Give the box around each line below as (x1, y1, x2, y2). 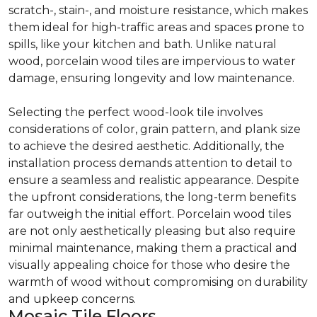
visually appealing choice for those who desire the (8, 258, 290, 272)
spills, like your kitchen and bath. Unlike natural (8, 37, 277, 51)
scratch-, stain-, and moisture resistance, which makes (8, 3, 308, 17)
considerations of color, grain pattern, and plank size (8, 122, 301, 136)
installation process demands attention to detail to (8, 156, 292, 170)
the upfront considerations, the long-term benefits (8, 190, 296, 204)
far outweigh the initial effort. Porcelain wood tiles (8, 207, 291, 221)
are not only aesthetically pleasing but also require (8, 224, 296, 238)
